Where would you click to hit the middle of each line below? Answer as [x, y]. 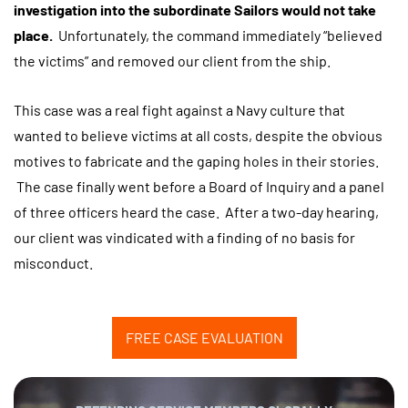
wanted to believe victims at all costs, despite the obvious [198, 135]
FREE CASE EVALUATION [204, 338]
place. [33, 35]
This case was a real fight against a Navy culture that [179, 109]
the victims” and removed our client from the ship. [175, 60]
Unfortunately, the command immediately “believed [218, 35]
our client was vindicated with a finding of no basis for [184, 237]
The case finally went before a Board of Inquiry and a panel [199, 186]
